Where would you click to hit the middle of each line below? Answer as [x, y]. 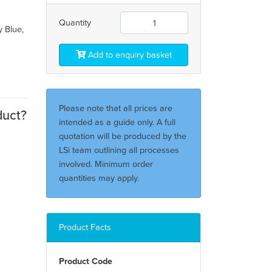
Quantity [75, 23]
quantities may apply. [99, 178]
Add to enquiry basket [128, 55]
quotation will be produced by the [123, 136]
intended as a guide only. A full [117, 122]
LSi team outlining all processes [119, 150]
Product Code [86, 261]
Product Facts [85, 227]
